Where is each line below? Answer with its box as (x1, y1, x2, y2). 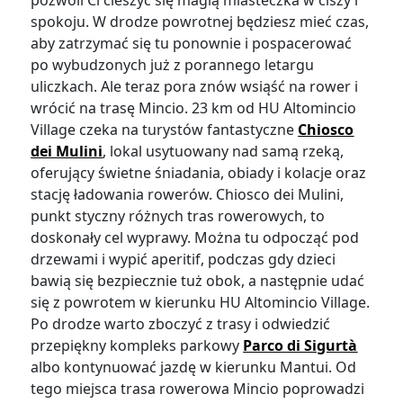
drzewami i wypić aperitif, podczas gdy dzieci (31, 249, 336, 269)
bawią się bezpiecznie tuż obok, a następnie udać (31, 271, 365, 291)
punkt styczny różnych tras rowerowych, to (31, 206, 326, 226)
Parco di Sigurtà (243, 336, 358, 355)
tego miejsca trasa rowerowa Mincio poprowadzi (31, 379, 365, 399)
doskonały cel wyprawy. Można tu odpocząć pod (31, 228, 360, 247)
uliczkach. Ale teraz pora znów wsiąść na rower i (31, 76, 359, 96)
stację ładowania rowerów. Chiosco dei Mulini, (31, 184, 345, 204)
